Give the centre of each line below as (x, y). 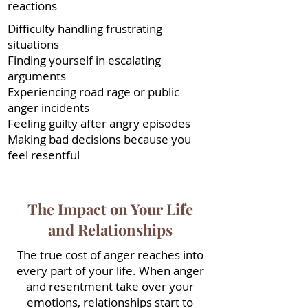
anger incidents (48, 108)
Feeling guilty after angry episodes (99, 123)
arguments (37, 76)
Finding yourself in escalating (84, 60)
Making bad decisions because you (99, 139)
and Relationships (110, 230)
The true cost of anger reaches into (110, 255)
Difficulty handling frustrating (85, 29)
